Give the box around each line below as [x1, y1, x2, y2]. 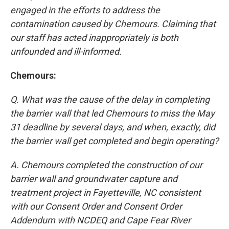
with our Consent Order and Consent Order [10, 200, 182, 212]
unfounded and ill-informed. [10, 45, 122, 57]
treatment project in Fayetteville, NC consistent [10, 187, 201, 198]
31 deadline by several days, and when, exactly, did [10, 121, 215, 132]
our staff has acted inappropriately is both [10, 32, 178, 43]
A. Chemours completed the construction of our [10, 159, 202, 170]
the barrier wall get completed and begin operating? [10, 135, 219, 146]
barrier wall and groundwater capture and [10, 173, 177, 184]
